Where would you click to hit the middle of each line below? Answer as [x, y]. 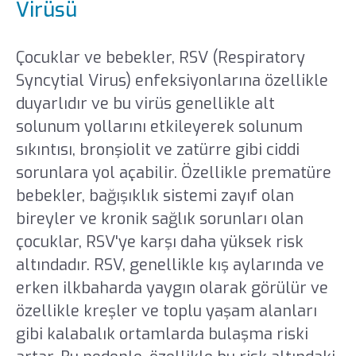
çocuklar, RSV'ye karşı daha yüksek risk [159, 242]
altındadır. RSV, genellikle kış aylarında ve [170, 265]
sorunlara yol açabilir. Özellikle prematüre [173, 172]
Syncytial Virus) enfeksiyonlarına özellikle [172, 80]
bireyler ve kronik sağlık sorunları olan [159, 219]
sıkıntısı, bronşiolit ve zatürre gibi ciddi [157, 149]
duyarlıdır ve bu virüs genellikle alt [145, 103]
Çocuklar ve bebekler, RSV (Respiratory [160, 57]
